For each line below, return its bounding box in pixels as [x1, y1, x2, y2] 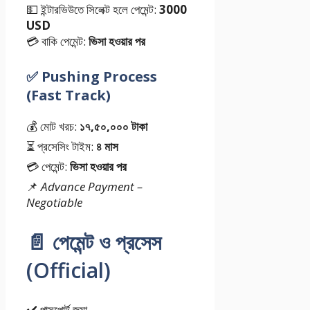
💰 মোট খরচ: [26, 118, 80, 135]
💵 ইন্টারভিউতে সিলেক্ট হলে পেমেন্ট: [26, 1, 159, 18]
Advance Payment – [41, 179, 143, 195]
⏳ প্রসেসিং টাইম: [26, 138, 96, 155]
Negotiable [26, 194, 82, 211]
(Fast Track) [26, 86, 111, 105]
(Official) [26, 256, 111, 285]
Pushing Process [42, 67, 157, 86]
